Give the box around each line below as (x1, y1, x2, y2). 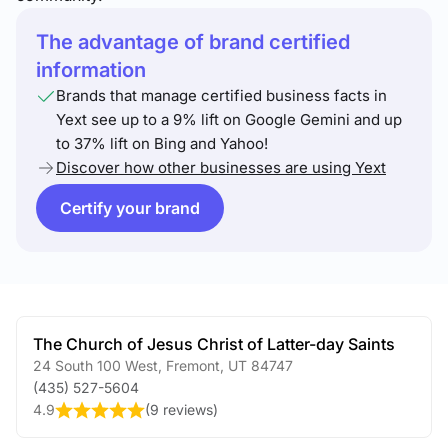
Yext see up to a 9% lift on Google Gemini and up (56, 110, 402, 129)
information (36, 58, 146, 82)
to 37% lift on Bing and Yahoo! (56, 134, 268, 153)
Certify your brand (60, 198, 200, 218)
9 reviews (150, 401, 213, 418)
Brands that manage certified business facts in (56, 86, 387, 105)
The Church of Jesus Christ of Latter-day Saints (33, 334, 395, 354)
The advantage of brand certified (36, 30, 350, 54)
